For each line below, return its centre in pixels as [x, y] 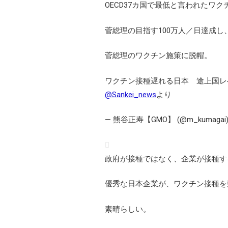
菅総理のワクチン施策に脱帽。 [158, 55]
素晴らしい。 [127, 209]
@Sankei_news [130, 94]
